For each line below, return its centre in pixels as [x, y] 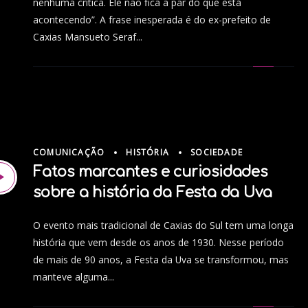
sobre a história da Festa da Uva [153, 193]
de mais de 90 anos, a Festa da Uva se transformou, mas [161, 260]
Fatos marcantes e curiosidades [150, 172]
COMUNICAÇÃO [69, 152]
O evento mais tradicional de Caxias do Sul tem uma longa [163, 225]
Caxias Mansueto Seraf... [88, 37]
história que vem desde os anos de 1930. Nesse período [158, 243]
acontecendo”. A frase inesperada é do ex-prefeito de [152, 20]
